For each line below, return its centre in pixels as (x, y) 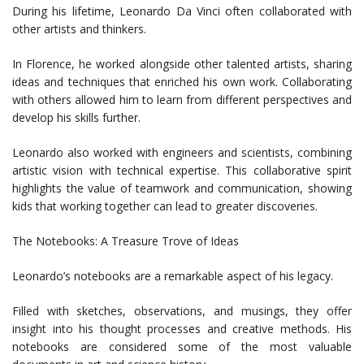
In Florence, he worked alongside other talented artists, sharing (182, 64)
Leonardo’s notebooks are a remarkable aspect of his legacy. (173, 276)
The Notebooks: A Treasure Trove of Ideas (126, 241)
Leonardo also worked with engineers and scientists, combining (182, 153)
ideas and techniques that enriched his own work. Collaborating (182, 82)
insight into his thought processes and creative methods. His (182, 329)
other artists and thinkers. (79, 29)
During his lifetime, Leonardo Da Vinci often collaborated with (182, 11)
